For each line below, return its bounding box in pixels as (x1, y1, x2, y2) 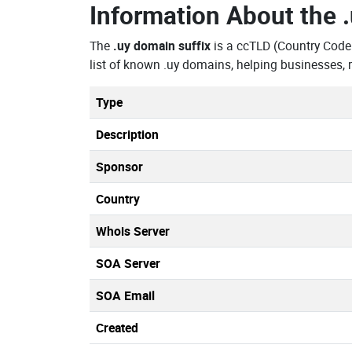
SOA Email (96, 287, 155, 304)
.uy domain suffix (113, 37, 211, 54)
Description (96, 126, 159, 143)
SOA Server (96, 255, 160, 272)
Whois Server (96, 222, 170, 240)
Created (96, 319, 138, 336)
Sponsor (96, 158, 143, 175)
